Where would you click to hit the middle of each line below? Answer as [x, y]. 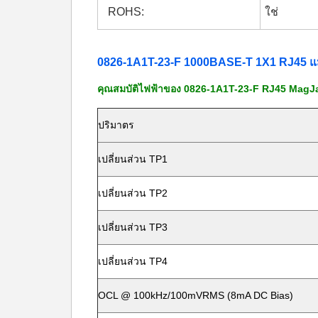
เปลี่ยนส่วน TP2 [133, 193]
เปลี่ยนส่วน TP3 [133, 227]
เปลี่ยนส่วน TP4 [133, 261]
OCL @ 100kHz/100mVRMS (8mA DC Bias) [196, 295]
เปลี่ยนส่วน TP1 [133, 159]
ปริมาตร [116, 125]
